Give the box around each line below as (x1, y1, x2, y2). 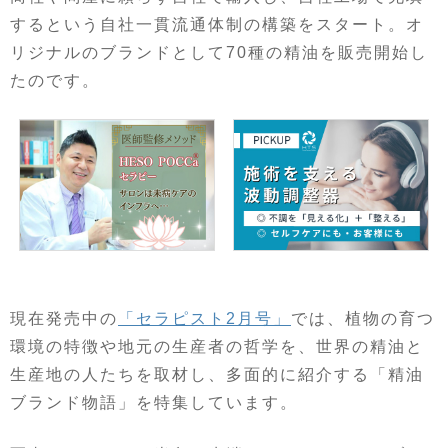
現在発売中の (10, 310, 118, 328)
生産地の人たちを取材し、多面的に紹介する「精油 (10, 366, 424, 384)
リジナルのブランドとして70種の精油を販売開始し (10, 44, 428, 62)
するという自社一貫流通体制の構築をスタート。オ (10, 16, 424, 34)
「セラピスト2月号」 (118, 310, 291, 328)
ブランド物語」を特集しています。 (10, 394, 298, 412)
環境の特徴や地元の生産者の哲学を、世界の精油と (10, 338, 424, 356)
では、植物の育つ (291, 310, 435, 328)
